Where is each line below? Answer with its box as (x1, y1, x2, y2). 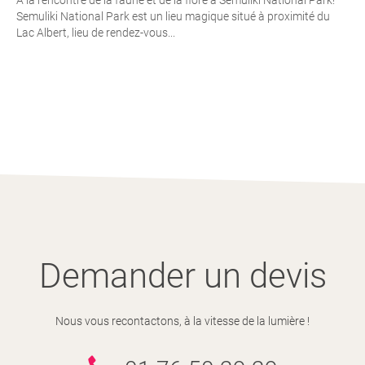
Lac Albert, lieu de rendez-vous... (16, 25, 175, 39)
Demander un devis (38, 255, 327, 296)
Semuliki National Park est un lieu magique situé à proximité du (16, 9, 330, 23)
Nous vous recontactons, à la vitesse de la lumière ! (55, 314, 310, 328)
